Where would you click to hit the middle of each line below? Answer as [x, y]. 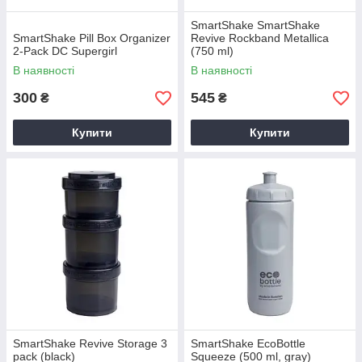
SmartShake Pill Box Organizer [92, 38]
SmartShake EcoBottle [248, 343]
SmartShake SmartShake [255, 25]
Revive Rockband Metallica [260, 38]
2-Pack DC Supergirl [65, 51]
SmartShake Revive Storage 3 [90, 343]
